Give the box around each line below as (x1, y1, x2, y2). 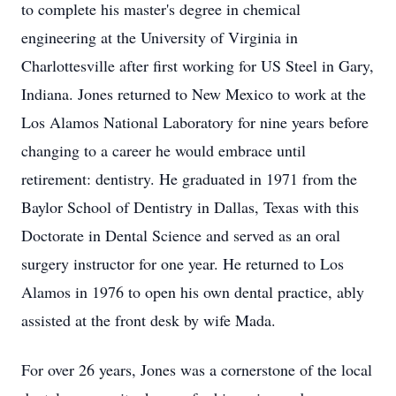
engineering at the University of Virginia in (21, 27, 298, 48)
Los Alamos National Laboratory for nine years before (21, 111, 369, 133)
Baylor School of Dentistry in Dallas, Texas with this (21, 196, 359, 217)
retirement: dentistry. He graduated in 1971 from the (21, 168, 357, 189)
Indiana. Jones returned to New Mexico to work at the (21, 83, 366, 104)
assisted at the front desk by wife (21, 309, 235, 331)
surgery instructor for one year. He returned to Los (21, 253, 344, 274)
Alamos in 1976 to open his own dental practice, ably (21, 281, 364, 302)
